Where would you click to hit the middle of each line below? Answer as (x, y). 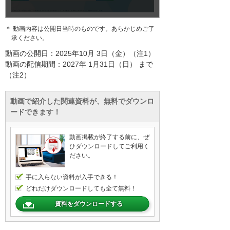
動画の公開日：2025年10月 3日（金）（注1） (80, 54)
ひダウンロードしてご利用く (109, 147)
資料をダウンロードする (89, 204)
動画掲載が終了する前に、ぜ (109, 137)
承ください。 (30, 38)
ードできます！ (35, 112)
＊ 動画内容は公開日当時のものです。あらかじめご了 (80, 28)
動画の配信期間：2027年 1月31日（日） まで (79, 64)
